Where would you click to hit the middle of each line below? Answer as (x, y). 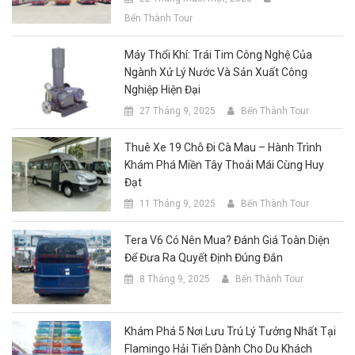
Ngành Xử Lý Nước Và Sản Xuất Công (216, 72)
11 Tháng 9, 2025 (178, 203)
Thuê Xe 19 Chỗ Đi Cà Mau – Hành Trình (223, 147)
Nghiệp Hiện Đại (163, 89)
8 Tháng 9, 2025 (175, 279)
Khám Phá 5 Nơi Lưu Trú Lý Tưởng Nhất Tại (231, 331)
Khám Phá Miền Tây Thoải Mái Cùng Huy (225, 164)
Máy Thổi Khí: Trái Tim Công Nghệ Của (219, 54)
